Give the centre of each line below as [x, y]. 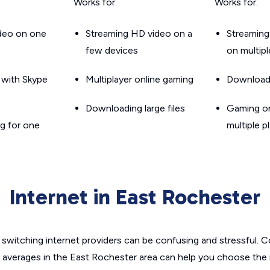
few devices [112, 50]
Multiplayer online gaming [140, 79]
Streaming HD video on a [139, 33]
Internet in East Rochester [135, 197]
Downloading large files [135, 108]
